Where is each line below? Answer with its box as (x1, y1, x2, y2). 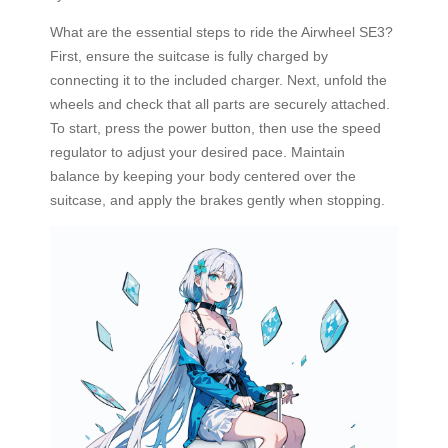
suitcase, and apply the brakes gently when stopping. (50, 191, 385, 208)
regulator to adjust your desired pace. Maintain (50, 143, 345, 160)
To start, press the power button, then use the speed (50, 119, 381, 136)
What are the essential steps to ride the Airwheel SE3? (50, 23, 393, 40)
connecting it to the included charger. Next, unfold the (50, 71, 387, 88)
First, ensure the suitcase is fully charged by (50, 47, 328, 64)
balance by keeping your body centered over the (50, 167, 356, 184)
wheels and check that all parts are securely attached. (50, 95, 390, 112)
